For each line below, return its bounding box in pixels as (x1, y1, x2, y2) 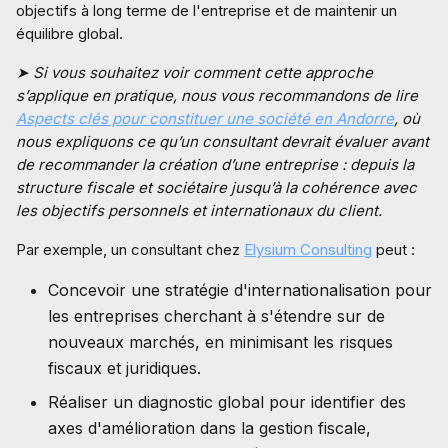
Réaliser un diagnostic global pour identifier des (48, 392, 406, 412)
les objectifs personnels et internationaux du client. (16, 201, 382, 220)
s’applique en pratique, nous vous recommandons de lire (16, 86, 418, 105)
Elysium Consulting (244, 240, 372, 259)
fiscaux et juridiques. (48, 358, 201, 378)
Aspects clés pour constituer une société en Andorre (16, 109, 394, 128)
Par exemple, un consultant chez (16, 240, 244, 259)
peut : (372, 240, 415, 259)
